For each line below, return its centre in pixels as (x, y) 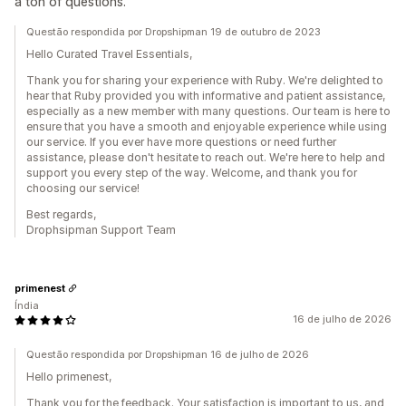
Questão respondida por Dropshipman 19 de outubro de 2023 (174, 32)
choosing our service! (83, 188)
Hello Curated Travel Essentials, (109, 54)
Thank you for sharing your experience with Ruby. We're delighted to (205, 80)
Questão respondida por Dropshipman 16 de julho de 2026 (168, 354)
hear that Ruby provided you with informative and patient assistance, (206, 96)
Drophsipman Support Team (101, 230)
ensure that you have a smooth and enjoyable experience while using (207, 126)
